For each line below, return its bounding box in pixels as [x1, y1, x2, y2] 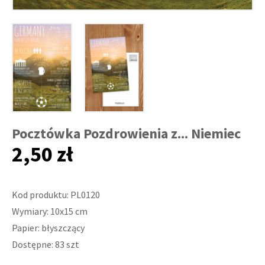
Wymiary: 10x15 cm [12, 205, 88, 217]
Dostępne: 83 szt [12, 238, 79, 250]
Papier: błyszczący [12, 222, 85, 234]
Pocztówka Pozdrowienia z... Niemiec [12, 124, 241, 143]
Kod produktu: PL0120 [12, 189, 100, 201]
